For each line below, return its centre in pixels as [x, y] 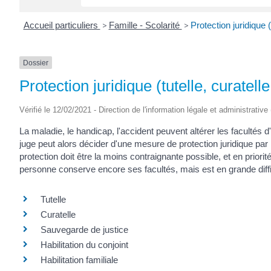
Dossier [36, 63]
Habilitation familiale [79, 260]
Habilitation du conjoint [84, 244]
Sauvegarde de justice [84, 229]
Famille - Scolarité [145, 25]
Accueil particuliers [62, 25]
